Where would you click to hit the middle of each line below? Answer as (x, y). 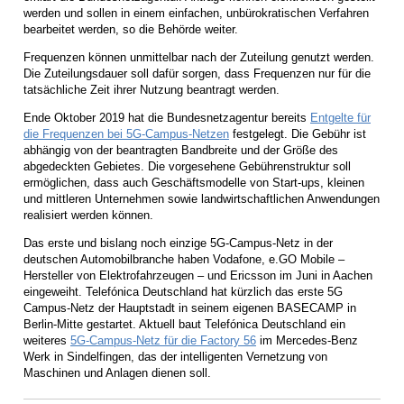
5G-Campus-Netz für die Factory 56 (163, 340)
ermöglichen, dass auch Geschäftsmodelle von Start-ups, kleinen (194, 182)
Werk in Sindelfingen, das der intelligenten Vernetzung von (175, 356)
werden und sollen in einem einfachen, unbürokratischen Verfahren (196, 13)
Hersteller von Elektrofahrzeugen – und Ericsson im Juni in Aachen (198, 275)
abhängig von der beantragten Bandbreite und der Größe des (181, 150)
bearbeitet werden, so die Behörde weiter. (131, 29)
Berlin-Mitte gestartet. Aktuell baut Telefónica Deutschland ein (184, 324)
